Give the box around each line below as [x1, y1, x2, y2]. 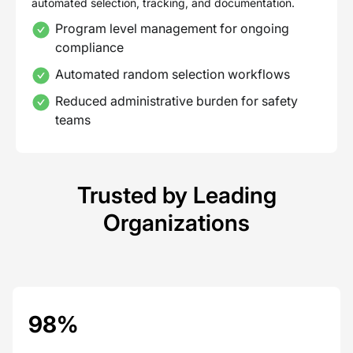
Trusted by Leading [76, 180, 277, 209]
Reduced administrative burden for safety [55, 92, 298, 109]
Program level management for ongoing [55, 20, 289, 36]
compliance [55, 39, 124, 55]
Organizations [103, 208, 250, 236]
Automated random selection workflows [55, 65, 290, 82]
